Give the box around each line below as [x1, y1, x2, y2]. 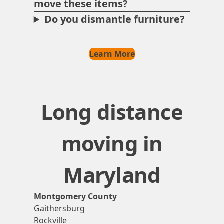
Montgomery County [33, 190, 117, 202]
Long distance [40, 97, 183, 126]
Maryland [63, 160, 161, 189]
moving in [61, 128, 163, 157]
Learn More [89, 48, 135, 60]
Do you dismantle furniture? [44, 12, 185, 26]
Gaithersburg [33, 202, 85, 214]
